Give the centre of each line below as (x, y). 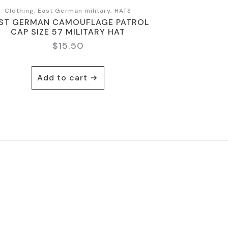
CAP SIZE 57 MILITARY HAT (68, 32)
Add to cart (63, 77)
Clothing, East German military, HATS (68, 10)
